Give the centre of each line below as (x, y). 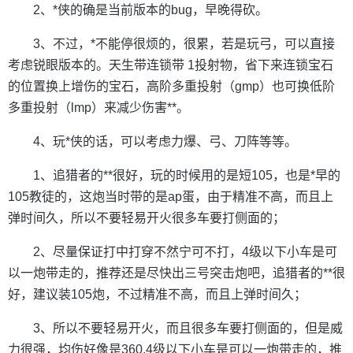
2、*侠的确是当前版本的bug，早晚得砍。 (150, 9)
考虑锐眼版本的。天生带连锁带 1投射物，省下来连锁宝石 (171, 65)
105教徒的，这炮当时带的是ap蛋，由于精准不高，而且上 (171, 196)
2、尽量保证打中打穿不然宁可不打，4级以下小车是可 (185, 251)
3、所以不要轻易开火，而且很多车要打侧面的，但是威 (188, 328)
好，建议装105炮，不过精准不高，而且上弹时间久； (157, 294)
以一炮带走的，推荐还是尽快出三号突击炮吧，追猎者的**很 (176, 273)
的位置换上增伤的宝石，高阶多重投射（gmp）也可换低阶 (171, 86)
